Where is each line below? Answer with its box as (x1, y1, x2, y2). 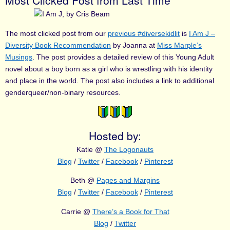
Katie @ (76, 145, 104, 154)
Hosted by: (89, 128, 141, 144)
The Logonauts (104, 145, 154, 154)
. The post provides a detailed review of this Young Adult (32, 52, 214, 61)
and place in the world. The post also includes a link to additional (5, 76, 214, 85)
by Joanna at (111, 41, 157, 49)
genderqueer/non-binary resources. (5, 88, 121, 97)
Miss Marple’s (157, 41, 202, 49)
